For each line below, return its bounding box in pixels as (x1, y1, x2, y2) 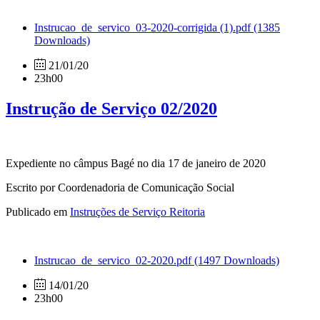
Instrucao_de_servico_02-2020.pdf (34, 254, 194, 266)
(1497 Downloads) (194, 254, 279, 266)
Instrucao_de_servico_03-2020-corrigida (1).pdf (34, 21, 254, 34)
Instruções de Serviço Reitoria (70, 205, 205, 218)
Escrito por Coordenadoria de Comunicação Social (6, 181, 234, 194)
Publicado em (6, 205, 70, 218)
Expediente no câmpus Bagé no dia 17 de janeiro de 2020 (6, 156, 266, 169)
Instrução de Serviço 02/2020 (6, 99, 217, 118)
